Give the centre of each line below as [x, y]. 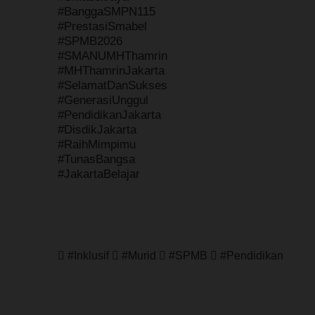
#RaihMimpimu [97, 144]
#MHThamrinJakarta [111, 70]
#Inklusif [88, 256]
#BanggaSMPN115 [107, 11]
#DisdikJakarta [97, 129]
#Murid [139, 256]
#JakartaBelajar [99, 174]
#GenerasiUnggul [103, 100]
